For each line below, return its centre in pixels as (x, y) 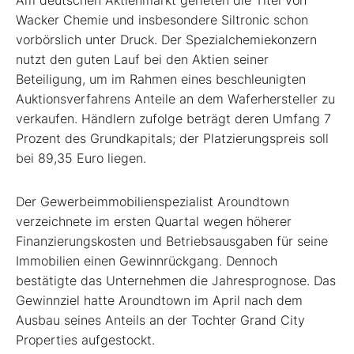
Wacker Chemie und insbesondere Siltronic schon (162, 19)
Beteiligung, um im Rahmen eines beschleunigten (161, 79)
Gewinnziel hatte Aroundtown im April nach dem (159, 300)
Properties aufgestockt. (85, 339)
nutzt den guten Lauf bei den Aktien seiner (142, 59)
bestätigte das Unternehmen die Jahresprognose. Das (176, 280)
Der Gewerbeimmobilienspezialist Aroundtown (153, 201)
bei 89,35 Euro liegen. (81, 158)
